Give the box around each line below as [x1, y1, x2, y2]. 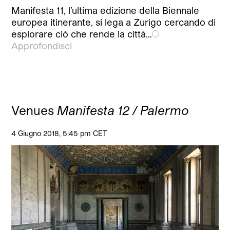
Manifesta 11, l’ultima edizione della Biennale [11, 5, 200, 16]
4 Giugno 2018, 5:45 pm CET [11, 129, 107, 138]
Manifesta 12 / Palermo [57, 103, 189, 118]
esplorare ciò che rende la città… [11, 28, 152, 40]
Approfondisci [11, 40, 72, 52]
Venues [11, 103, 57, 118]
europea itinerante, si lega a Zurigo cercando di [11, 16, 216, 28]
